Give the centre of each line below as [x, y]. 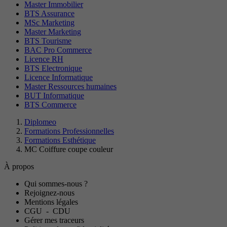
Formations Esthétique [60, 140]
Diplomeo [40, 122]
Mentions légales [51, 202]
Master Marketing [53, 32]
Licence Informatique [59, 78]
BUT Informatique [54, 96]
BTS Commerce [50, 105]
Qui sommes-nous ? [56, 184]
